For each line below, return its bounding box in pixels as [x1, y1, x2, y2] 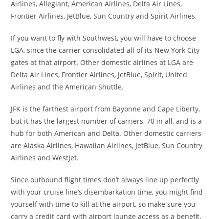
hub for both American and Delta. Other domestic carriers [11, 128, 202, 138]
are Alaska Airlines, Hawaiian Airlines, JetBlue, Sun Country [11, 140, 203, 150]
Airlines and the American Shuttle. [11, 82, 124, 91]
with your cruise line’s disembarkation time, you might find [11, 187, 203, 197]
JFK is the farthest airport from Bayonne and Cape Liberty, [11, 104, 200, 113]
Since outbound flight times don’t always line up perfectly [11, 175, 199, 184]
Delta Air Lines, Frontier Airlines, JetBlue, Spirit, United [11, 69, 188, 79]
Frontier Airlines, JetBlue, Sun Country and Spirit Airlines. [11, 11, 197, 21]
